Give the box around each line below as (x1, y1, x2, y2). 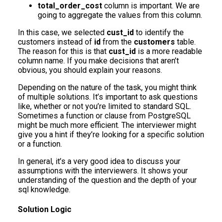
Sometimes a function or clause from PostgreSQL (18, 111, 191, 120)
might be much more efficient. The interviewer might (18, 120, 196, 130)
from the (103, 37, 134, 47)
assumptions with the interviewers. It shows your (18, 166, 188, 175)
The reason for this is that (18, 46, 109, 56)
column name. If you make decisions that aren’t (18, 55, 179, 65)
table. (177, 37, 196, 47)
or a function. (18, 139, 62, 149)
